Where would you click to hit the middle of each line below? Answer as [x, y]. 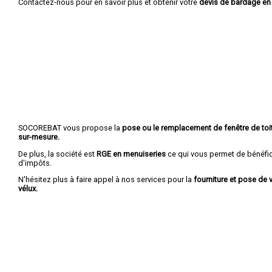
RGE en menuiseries [131, 154]
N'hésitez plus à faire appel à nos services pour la [105, 180]
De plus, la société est [57, 154]
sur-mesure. [39, 137]
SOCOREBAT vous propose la [69, 127]
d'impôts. [35, 163]
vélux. [28, 189]
